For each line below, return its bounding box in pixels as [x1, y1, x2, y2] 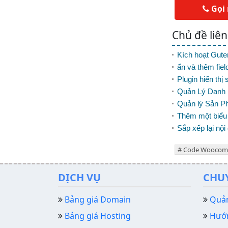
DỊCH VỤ [58, 170, 101, 185]
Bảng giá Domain [65, 194, 131, 206]
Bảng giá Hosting [65, 210, 131, 222]
